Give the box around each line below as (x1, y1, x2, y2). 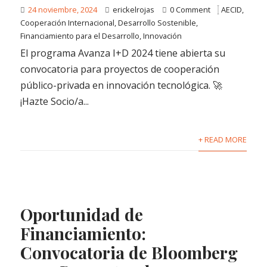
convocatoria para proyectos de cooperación (20, 63, 220, 76)
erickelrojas (113, 4, 155, 15)
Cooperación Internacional (20, 17, 115, 29)
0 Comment (170, 4, 211, 15)
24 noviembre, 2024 (28, 4, 98, 15)
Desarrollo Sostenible (118, 17, 197, 29)
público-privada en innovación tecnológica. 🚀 (20, 79, 223, 92)
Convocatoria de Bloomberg (20, 241, 238, 263)
